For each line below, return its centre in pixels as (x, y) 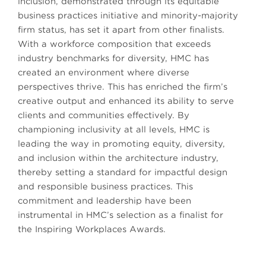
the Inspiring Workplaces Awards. (92, 229)
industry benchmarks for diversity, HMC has (113, 58)
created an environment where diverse (104, 72)
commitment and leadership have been (104, 201)
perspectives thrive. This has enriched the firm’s (123, 87)
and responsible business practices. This (105, 186)
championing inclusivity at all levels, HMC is (114, 129)
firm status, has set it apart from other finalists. (121, 30)
